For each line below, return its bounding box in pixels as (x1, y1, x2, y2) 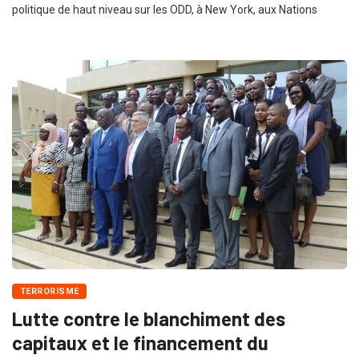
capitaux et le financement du (12, 331, 268, 355)
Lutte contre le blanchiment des (12, 307, 285, 331)
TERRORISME (20, 286, 79, 297)
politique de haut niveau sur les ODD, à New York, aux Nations (12, 2, 317, 16)
